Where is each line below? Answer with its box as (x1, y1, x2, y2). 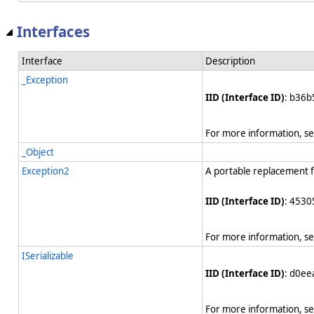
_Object (22, 145, 54, 158)
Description (205, 54, 255, 67)
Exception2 (22, 164, 69, 177)
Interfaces (17, 22, 90, 42)
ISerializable (22, 249, 74, 262)
